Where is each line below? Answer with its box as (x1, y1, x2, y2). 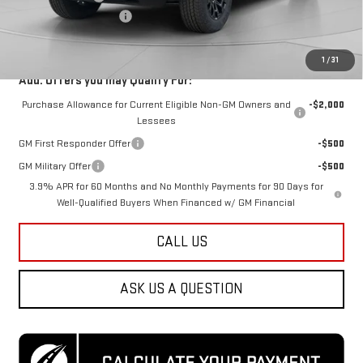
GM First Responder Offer (18, 137, 130, 151)
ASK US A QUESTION (120, 280, 243, 298)
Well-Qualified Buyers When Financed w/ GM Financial (57, 196, 296, 210)
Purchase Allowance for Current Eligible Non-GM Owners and (21, 98, 291, 112)
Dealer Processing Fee (18, 10, 118, 23)
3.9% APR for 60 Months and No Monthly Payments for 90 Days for (28, 180, 323, 194)
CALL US (156, 233, 207, 251)
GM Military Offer (18, 160, 91, 173)
